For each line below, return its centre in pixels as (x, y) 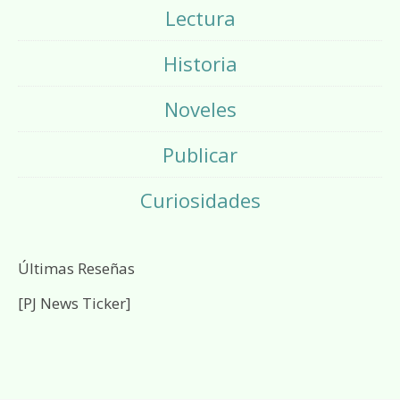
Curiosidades (200, 200)
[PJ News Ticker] (75, 303)
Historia (200, 63)
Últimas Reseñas (76, 268)
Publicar (200, 154)
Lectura (200, 18)
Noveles (200, 109)
